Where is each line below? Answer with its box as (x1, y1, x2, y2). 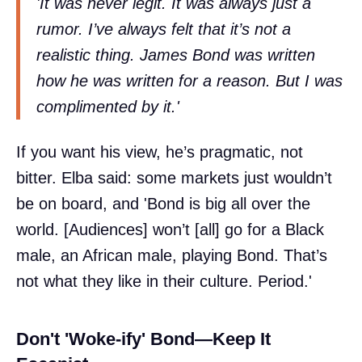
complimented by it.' (36, 98, 179, 116)
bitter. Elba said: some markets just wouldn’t (16, 168, 332, 187)
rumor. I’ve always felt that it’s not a (36, 20, 291, 39)
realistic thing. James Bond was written (36, 46, 315, 65)
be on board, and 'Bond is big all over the (16, 194, 310, 213)
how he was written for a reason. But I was (36, 72, 343, 90)
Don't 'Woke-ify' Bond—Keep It (16, 328, 271, 349)
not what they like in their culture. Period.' (16, 271, 312, 290)
